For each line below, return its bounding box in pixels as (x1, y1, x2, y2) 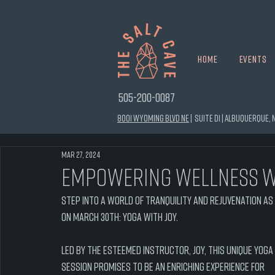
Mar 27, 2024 (61, 149, 100, 160)
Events (239, 53, 267, 65)
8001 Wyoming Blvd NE (117, 112, 189, 123)
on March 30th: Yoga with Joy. (61, 210, 178, 223)
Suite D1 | (193, 112, 225, 123)
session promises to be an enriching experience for (61, 260, 266, 273)
